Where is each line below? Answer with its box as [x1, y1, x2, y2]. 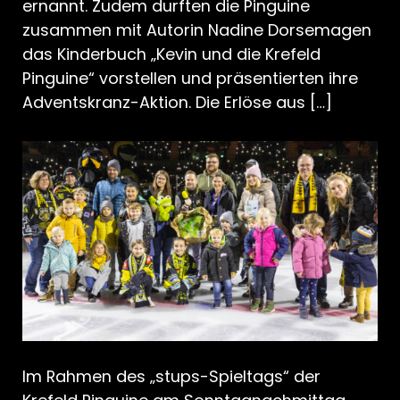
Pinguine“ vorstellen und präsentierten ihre [22, 67, 358, 90]
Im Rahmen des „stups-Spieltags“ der [22, 365, 321, 388]
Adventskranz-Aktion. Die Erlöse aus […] [22, 91, 332, 114]
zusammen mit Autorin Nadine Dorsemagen [22, 19, 371, 42]
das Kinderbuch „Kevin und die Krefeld [22, 43, 321, 66]
